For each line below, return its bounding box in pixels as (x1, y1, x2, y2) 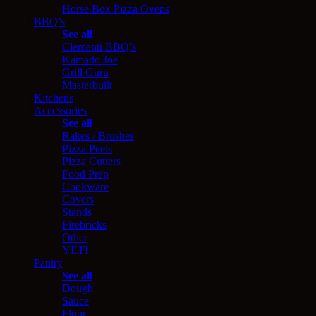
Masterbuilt (62, 78, 112, 91)
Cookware (62, 180, 109, 193)
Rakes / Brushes (62, 129, 134, 142)
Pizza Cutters (62, 154, 121, 167)
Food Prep (62, 167, 109, 180)
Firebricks (62, 218, 107, 231)
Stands (62, 205, 92, 218)
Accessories (34, 104, 87, 116)
